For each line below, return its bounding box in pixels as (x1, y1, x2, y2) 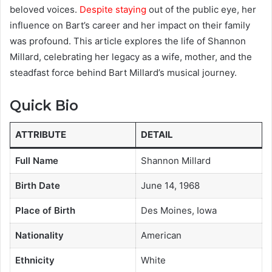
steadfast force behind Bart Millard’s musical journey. (10, 66, 237, 78)
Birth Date (15, 180, 60, 192)
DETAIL (140, 129, 173, 141)
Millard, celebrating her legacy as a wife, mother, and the (10, 50, 252, 63)
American (140, 229, 182, 242)
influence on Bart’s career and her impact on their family (10, 19, 250, 31)
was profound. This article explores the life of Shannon (10, 35, 246, 47)
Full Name (15, 155, 58, 167)
